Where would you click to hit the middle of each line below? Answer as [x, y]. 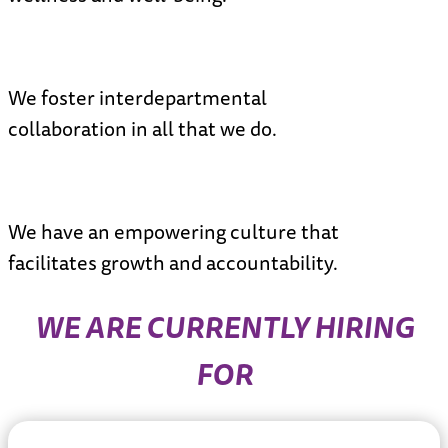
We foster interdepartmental [137, 97]
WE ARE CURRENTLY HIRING [224, 326]
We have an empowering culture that [173, 231]
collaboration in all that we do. [142, 128]
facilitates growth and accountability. [173, 262]
